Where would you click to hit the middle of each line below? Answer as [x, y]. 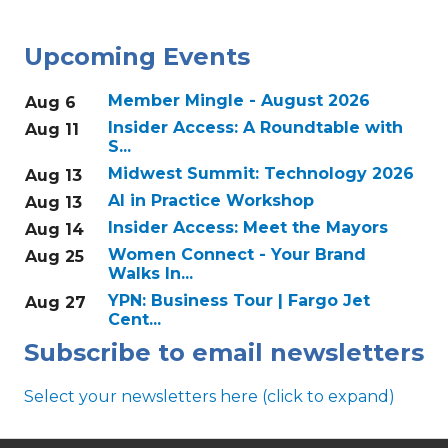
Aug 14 [54, 230]
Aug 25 [54, 257]
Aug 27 [55, 303]
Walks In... [150, 274]
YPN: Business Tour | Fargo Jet [239, 301]
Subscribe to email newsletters [224, 353]
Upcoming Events [137, 57]
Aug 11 [52, 130]
